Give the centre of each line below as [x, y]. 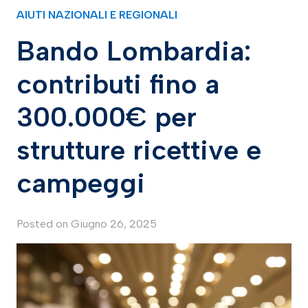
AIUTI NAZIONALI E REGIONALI [97, 15]
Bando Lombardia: [134, 51]
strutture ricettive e [139, 150]
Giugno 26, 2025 [114, 224]
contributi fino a [118, 84]
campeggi [81, 183]
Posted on [44, 224]
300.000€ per [107, 117]
